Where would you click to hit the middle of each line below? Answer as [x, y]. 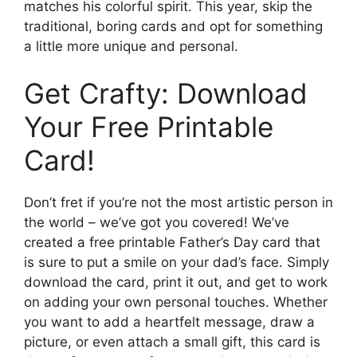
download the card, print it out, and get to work [176, 282]
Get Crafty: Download [166, 94]
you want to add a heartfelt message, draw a [169, 322]
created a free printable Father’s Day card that [172, 243]
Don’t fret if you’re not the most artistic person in [178, 203]
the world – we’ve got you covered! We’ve [157, 223]
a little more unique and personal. [131, 46]
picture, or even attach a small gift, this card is [172, 342]
